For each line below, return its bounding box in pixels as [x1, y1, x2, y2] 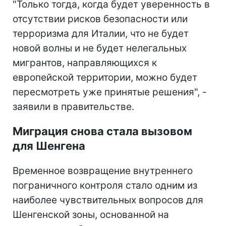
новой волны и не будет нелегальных [13, 42, 187, 54]
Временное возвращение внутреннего [13, 164, 193, 177]
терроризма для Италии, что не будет [13, 27, 189, 39]
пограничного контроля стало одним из [13, 179, 197, 191]
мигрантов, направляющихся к [13, 56, 157, 69]
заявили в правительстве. [13, 100, 134, 112]
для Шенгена [13, 139, 85, 152]
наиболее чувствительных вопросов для [13, 194, 203, 206]
